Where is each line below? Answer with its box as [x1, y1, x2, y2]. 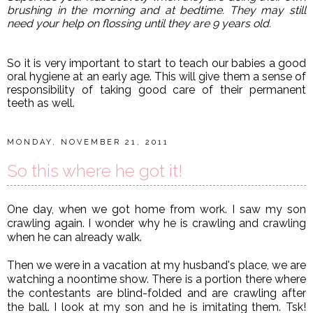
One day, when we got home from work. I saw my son [7, 202, 306, 216]
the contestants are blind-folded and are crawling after [7, 286, 306, 300]
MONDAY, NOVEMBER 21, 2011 [7, 137, 169, 147]
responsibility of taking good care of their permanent [7, 82, 306, 96]
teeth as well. [7, 96, 75, 110]
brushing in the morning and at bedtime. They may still [7, 3, 306, 17]
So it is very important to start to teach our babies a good [7, 56, 306, 70]
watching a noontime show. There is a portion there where [7, 272, 306, 286]
